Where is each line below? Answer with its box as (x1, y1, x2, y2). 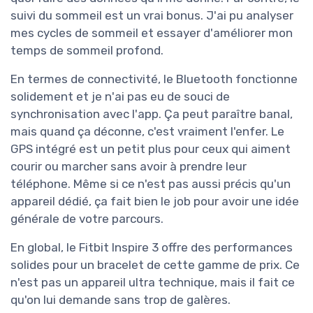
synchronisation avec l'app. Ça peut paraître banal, (10, 107, 293, 122)
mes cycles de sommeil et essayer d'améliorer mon (10, 26, 293, 41)
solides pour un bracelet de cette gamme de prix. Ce (10, 258, 300, 272)
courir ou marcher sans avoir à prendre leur (10, 159, 247, 174)
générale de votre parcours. (10, 212, 163, 226)
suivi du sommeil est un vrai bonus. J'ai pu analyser (10, 8, 293, 23)
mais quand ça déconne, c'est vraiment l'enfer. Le (10, 124, 284, 139)
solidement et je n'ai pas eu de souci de (10, 89, 230, 104)
